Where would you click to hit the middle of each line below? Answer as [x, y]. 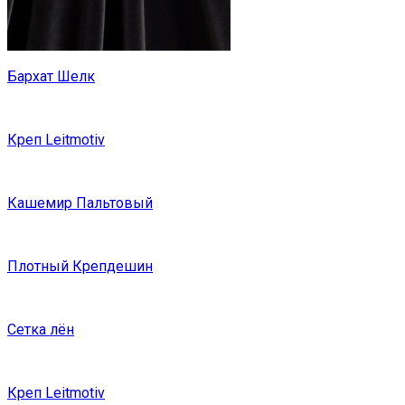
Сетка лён [41, 330]
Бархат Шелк [51, 77]
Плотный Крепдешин [80, 267]
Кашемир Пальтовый [80, 203]
